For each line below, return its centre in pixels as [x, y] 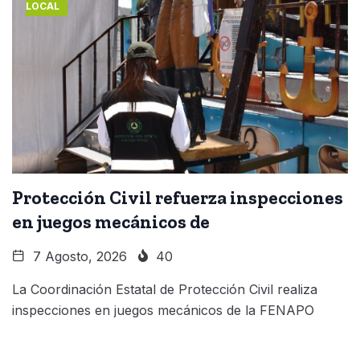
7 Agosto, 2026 [78, 256]
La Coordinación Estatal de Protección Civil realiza [165, 289]
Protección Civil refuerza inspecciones [178, 197]
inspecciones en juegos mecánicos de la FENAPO [163, 310]
